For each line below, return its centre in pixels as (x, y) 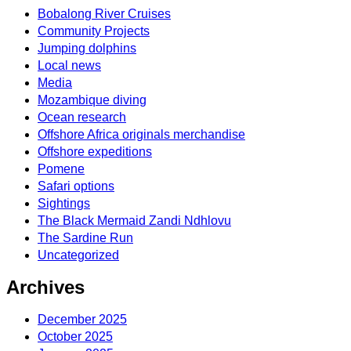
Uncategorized (78, 255)
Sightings (64, 203)
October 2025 (75, 336)
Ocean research (82, 117)
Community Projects (94, 31)
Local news (69, 65)
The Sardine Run (85, 237)
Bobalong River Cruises (104, 13)
